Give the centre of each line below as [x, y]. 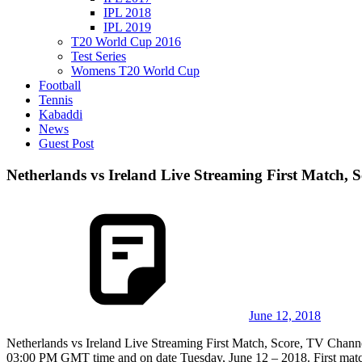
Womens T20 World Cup [135, 71]
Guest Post [66, 143]
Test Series [99, 56]
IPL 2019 [127, 27]
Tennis [56, 100]
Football [60, 85]
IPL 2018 [127, 13]
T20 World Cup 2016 [126, 42]
